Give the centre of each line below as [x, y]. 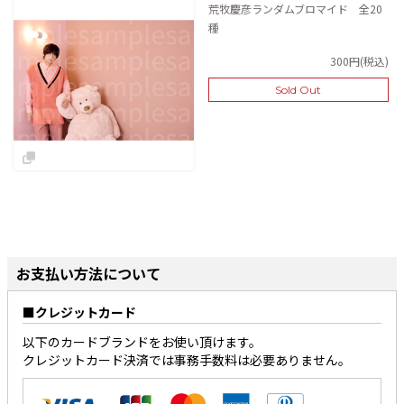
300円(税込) [359, 61]
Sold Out [298, 90]
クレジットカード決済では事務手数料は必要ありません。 [187, 360]
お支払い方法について [88, 273]
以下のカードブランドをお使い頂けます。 [142, 342]
